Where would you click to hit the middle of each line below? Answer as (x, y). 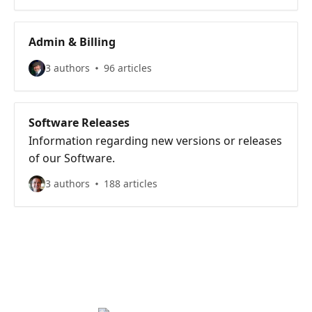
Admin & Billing (72, 42)
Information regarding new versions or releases (155, 141)
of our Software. (72, 158)
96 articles (128, 68)
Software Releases (79, 123)
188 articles (131, 184)
